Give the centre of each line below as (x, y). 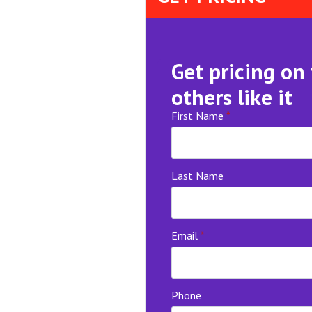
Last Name (197, 175)
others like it (232, 97)
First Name (197, 115)
